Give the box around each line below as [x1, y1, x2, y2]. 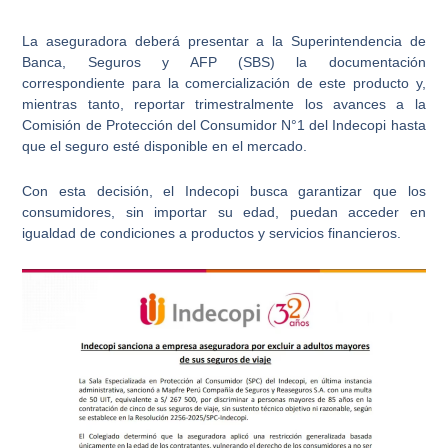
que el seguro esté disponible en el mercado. [22, 137, 308, 154]
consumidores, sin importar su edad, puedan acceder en [22, 204, 426, 221]
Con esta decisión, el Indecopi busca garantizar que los [22, 183, 426, 200]
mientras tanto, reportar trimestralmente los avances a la [22, 95, 426, 112]
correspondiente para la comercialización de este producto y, [22, 74, 426, 91]
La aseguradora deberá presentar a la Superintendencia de [22, 32, 426, 49]
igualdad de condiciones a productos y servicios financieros [22, 225, 398, 242]
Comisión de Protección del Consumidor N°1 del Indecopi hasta [22, 116, 426, 133]
